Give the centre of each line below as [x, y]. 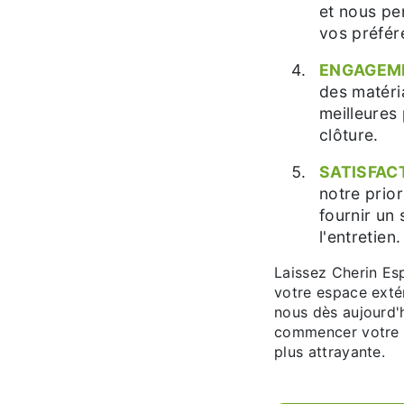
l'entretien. [360, 237]
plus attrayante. [330, 352]
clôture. [349, 135]
